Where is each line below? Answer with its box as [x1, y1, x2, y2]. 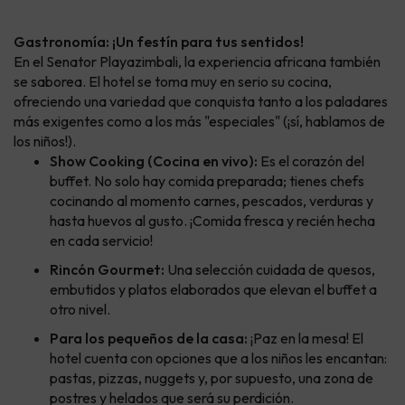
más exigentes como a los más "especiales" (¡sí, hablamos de [14, 111, 385, 130]
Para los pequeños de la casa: [50, 328, 248, 347]
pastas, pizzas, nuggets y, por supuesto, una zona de [50, 368, 373, 387]
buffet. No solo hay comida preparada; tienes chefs [50, 171, 364, 190]
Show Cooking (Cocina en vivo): [50, 151, 258, 170]
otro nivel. [50, 299, 110, 318]
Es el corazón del [258, 151, 364, 170]
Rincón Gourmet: [50, 259, 165, 278]
